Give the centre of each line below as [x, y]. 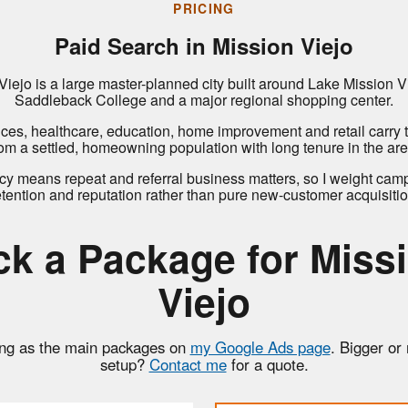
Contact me [188, 364]
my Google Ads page [260, 347]
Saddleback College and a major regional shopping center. [204, 100]
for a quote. [267, 364]
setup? [124, 364]
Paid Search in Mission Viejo [204, 45]
